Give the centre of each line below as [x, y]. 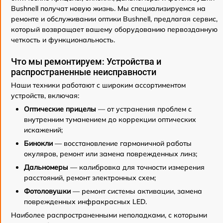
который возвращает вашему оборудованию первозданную [114, 29]
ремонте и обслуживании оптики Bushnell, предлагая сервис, [114, 19]
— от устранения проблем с [144, 109]
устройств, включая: [45, 95]
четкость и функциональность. [63, 40]
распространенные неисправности [84, 72]
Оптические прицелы [60, 109]
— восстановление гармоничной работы [122, 143]
